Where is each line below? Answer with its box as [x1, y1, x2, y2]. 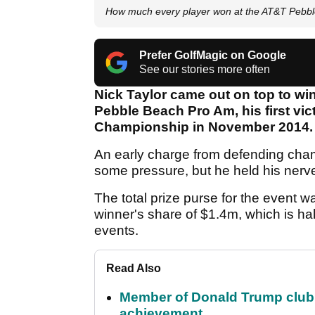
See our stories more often [139, 63, 270, 76]
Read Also [106, 262, 161, 275]
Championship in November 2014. [94, 120, 313, 135]
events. [94, 223, 139, 238]
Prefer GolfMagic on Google [139, 49, 286, 62]
